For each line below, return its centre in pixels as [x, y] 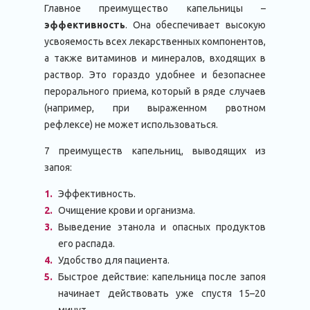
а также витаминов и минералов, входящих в [155, 58]
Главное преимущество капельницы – [155, 8]
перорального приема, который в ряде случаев [155, 91]
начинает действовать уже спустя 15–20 [162, 293]
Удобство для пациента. [114, 260]
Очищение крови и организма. [127, 210]
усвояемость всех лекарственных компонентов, [155, 42]
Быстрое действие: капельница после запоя [162, 277]
